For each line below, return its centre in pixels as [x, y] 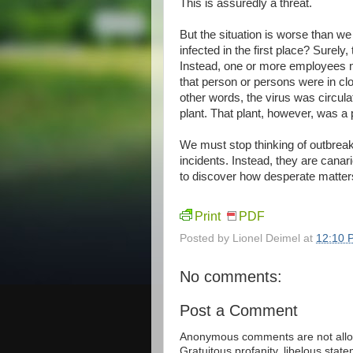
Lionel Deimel [266, 238]
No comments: [231, 276]
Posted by [206, 238]
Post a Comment [239, 310]
